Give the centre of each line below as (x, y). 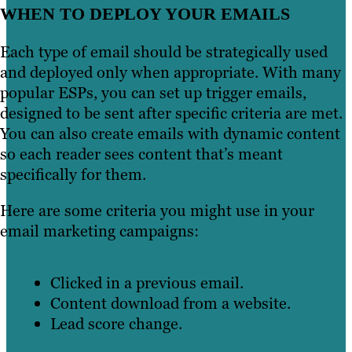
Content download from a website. (170, 303)
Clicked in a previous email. (147, 282)
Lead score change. (116, 323)
